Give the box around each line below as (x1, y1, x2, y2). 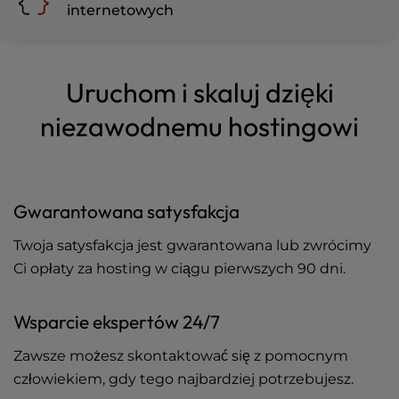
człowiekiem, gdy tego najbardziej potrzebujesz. (13, 370, 354, 387)
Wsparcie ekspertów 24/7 (13, 310, 220, 333)
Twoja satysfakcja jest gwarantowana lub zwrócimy (13, 237, 371, 254)
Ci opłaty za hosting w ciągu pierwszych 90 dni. (13, 260, 346, 277)
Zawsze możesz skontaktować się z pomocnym (13, 347, 348, 364)
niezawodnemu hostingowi (40, 110, 359, 143)
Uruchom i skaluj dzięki (65, 76, 334, 110)
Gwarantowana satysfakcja (13, 199, 240, 223)
